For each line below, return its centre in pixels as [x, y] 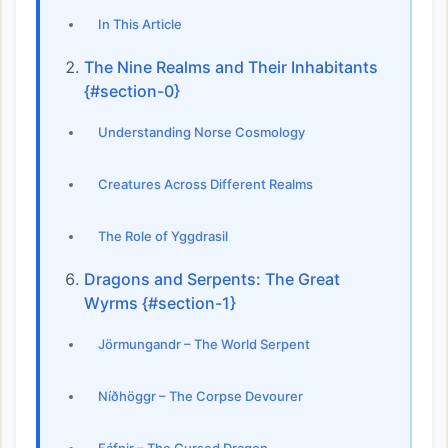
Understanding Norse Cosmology [201, 132]
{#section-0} [132, 90]
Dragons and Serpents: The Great [212, 278]
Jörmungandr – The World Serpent [204, 344]
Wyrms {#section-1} [160, 302]
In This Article [140, 24]
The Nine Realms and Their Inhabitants [231, 66]
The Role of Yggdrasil [163, 236]
